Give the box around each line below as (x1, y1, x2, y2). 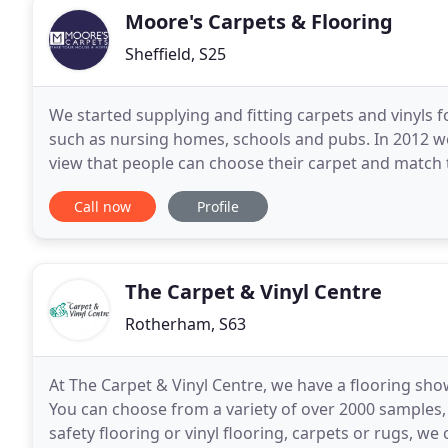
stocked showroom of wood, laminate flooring (49, 176, 402, 198)
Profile (197, 197, 239, 216)
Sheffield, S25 (125, 43, 226, 65)
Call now (74, 197, 131, 216)
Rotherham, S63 (125, 313, 246, 335)
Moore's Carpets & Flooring (125, 8, 393, 35)
